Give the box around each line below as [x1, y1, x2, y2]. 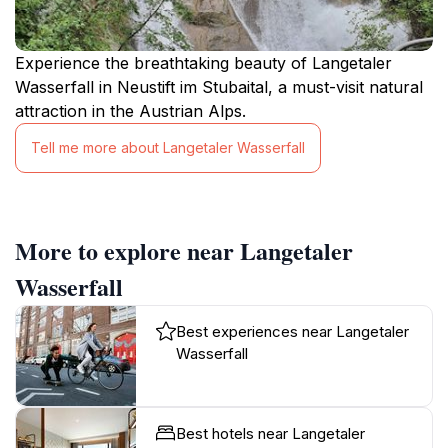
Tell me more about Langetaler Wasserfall [31, 139, 305, 157]
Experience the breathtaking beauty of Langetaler [15, 52, 392, 73]
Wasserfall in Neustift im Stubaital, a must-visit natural [15, 76, 423, 97]
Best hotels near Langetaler [176, 423, 365, 443]
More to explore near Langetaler [15, 232, 353, 268]
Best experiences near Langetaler [176, 321, 409, 341]
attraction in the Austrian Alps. [15, 100, 246, 121]
